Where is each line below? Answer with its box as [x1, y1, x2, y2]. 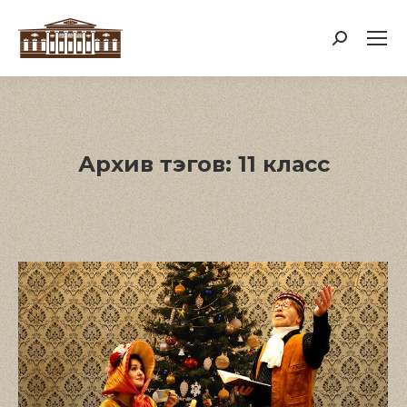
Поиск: [332, 33, 386, 53]
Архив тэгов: [77, 151, 238, 177]
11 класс [237, 151, 330, 177]
